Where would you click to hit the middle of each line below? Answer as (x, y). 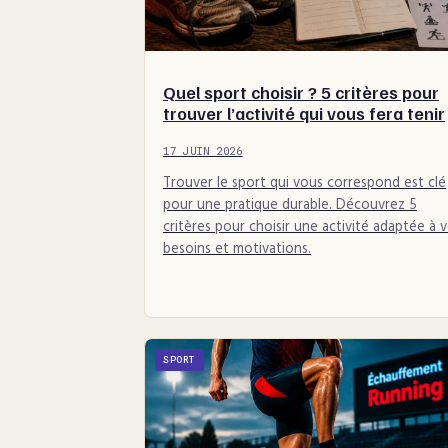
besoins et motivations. (237, 250)
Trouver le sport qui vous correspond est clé (304, 184)
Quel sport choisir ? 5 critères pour (301, 91)
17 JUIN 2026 (203, 150)
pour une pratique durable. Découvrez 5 (290, 206)
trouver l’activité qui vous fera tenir (304, 112)
